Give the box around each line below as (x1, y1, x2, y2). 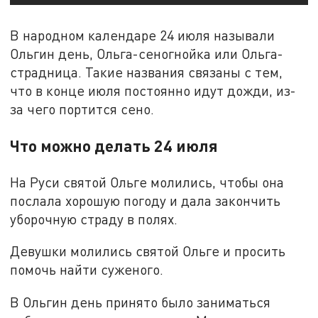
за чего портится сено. (10, 100, 155, 117)
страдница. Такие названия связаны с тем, (10, 63, 283, 80)
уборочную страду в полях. (10, 210, 178, 227)
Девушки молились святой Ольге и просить (10, 243, 286, 260)
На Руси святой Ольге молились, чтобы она (10, 173, 285, 190)
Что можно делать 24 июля (10, 135, 219, 155)
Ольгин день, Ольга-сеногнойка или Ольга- (10, 45, 284, 62)
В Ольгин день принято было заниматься (10, 294, 271, 311)
